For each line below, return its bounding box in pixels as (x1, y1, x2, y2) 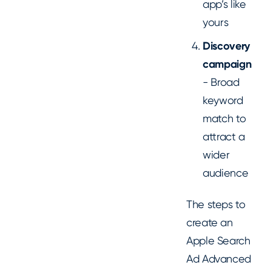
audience (203, 166, 249, 179)
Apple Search (186, 234, 250, 247)
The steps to (186, 198, 246, 211)
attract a (203, 129, 246, 143)
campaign (203, 57, 252, 71)
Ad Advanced (186, 252, 252, 265)
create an (186, 216, 233, 229)
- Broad (203, 75, 240, 88)
